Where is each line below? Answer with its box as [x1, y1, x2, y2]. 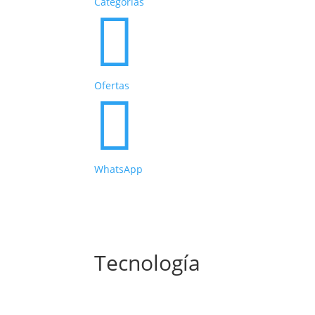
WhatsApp [94, 162, 143, 176]
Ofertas [94, 78, 130, 92]
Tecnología [94, 248, 201, 278]
